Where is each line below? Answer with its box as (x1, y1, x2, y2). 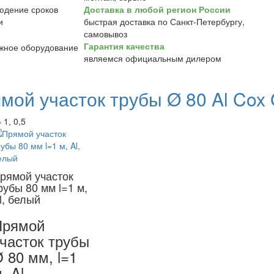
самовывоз (83, 28, 127, 40)
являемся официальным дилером (83, 52, 221, 64)
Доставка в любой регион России (83, 3, 231, 15)
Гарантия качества (83, 40, 165, 52)
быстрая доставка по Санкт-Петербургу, (83, 15, 245, 28)
